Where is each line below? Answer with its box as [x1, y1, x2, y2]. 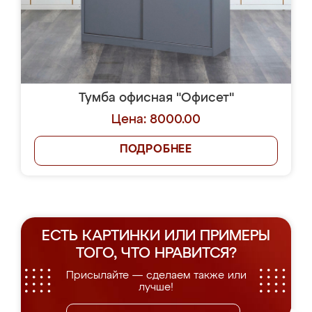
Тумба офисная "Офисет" [78, 92, 234, 104]
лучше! [139, 282, 173, 292]
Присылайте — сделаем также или [65, 270, 247, 281]
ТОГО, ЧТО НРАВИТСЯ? [75, 247, 237, 261]
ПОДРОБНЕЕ [119, 144, 193, 155]
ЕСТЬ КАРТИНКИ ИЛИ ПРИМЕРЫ [42, 229, 270, 244]
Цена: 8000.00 [111, 114, 201, 126]
